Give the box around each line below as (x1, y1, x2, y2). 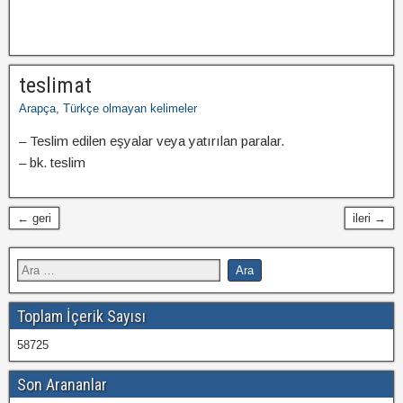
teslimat (19, 73, 92, 98)
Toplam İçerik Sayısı (17, 307, 146, 326)
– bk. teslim (19, 155, 85, 170)
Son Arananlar (17, 375, 107, 394)
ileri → (353, 211, 386, 225)
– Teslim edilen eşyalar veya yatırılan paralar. (19, 133, 284, 148)
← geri (17, 211, 51, 225)
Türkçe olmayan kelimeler (63, 102, 197, 115)
